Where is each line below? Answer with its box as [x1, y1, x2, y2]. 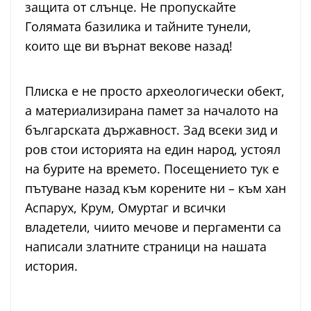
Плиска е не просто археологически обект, [25, 83, 285, 100]
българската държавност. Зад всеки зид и [25, 121, 278, 139]
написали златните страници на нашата [25, 238, 267, 255]
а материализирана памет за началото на [25, 102, 278, 119]
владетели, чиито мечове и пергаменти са [25, 219, 281, 236]
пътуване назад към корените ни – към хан [25, 180, 286, 197]
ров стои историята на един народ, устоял [25, 141, 280, 158]
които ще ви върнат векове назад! [25, 37, 233, 55]
